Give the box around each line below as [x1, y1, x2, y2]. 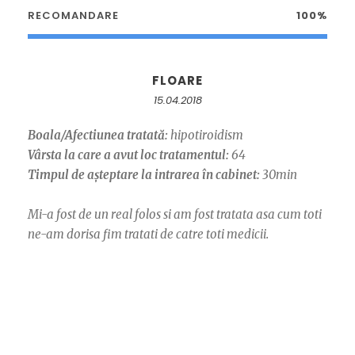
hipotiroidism [168, 128, 243, 143]
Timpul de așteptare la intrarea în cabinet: [28, 167, 260, 183]
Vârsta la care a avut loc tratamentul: [28, 147, 229, 163]
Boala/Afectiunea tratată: [28, 128, 168, 143]
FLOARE [152, 72, 203, 90]
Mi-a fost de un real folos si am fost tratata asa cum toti [28, 207, 322, 223]
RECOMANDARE [28, 8, 119, 24]
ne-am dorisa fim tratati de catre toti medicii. [28, 227, 269, 242]
